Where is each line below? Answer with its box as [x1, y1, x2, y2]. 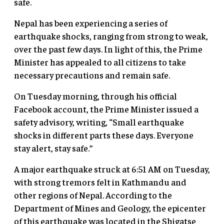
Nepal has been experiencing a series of [14, 16, 167, 28]
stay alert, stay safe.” [14, 141, 92, 153]
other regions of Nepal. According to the [14, 188, 172, 200]
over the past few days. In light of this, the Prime [14, 42, 202, 54]
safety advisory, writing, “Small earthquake [14, 115, 184, 127]
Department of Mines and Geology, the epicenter [14, 201, 206, 213]
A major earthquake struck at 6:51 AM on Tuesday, [14, 162, 210, 174]
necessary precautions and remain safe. [14, 68, 170, 80]
